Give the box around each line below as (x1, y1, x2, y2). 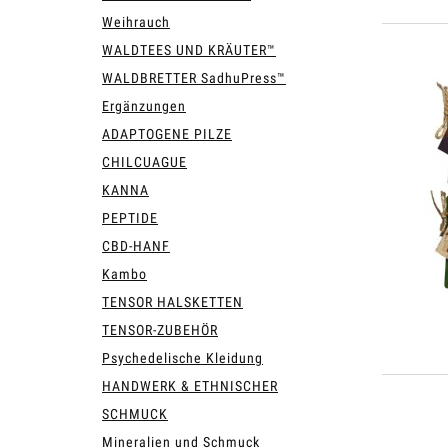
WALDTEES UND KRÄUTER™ (102, 41, 276, 58)
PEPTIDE (102, 209, 158, 226)
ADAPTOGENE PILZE (102, 125, 232, 142)
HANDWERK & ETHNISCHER (102, 377, 278, 394)
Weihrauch (102, 13, 170, 30)
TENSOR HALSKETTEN (102, 293, 243, 310)
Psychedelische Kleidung (102, 349, 263, 366)
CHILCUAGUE (102, 153, 187, 170)
